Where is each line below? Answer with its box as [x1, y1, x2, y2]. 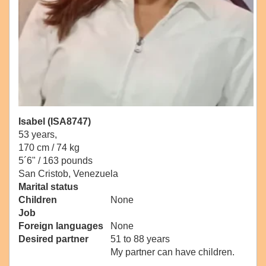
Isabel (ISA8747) [18, 116, 91, 127]
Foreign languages [18, 221, 103, 232]
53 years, [18, 129, 57, 140]
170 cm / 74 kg [18, 142, 80, 153]
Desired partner [18, 234, 88, 245]
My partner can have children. [110, 247, 235, 258]
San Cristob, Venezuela [18, 169, 118, 179]
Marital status [18, 182, 78, 192]
